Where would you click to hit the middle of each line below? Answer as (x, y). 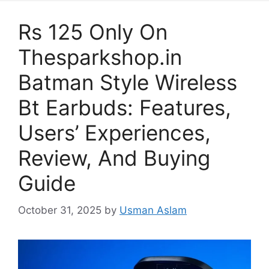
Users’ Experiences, (114, 133)
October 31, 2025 (60, 210)
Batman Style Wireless (128, 82)
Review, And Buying (114, 158)
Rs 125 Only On (93, 32)
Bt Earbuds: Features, (125, 107)
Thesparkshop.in (100, 57)
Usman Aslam (153, 210)
